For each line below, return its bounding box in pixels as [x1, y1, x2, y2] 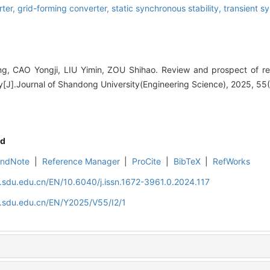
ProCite [132, 155, 162, 166]
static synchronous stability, [111, 2, 224, 13]
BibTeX [173, 155, 201, 166]
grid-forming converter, [17, 2, 111, 13]
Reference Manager [42, 155, 120, 166]
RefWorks [213, 155, 251, 166]
